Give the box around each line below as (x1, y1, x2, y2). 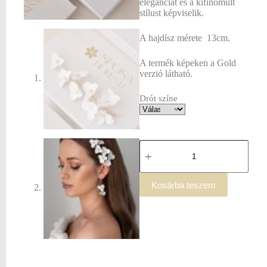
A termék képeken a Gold (139, 58, 236, 68)
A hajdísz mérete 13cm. (139, 33, 230, 43)
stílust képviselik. (139, 8, 204, 18)
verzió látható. (139, 69, 193, 79)
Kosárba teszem (151, 179, 216, 190)
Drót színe (139, 94, 178, 103)
